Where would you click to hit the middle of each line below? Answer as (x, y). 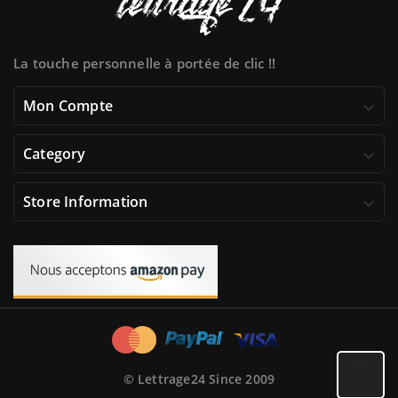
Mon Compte (68, 106)
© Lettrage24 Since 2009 (199, 379)
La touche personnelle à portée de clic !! (145, 64)
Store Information (86, 202)
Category (55, 154)
